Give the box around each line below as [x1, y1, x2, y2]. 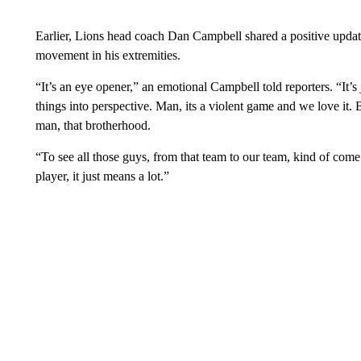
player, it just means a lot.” [35, 169, 169, 183]
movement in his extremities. [35, 48, 180, 62]
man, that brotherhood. [35, 118, 151, 132]
